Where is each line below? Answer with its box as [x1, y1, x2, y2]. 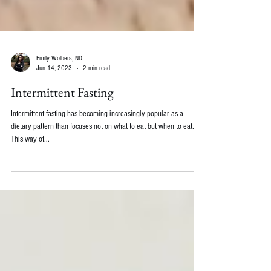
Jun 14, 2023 [36, 88, 72, 96]
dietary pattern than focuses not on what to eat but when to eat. [11, 146, 194, 155]
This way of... [11, 158, 50, 168]
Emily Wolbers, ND [36, 79, 82, 87]
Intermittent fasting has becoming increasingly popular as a [11, 133, 183, 143]
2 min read [83, 88, 110, 96]
